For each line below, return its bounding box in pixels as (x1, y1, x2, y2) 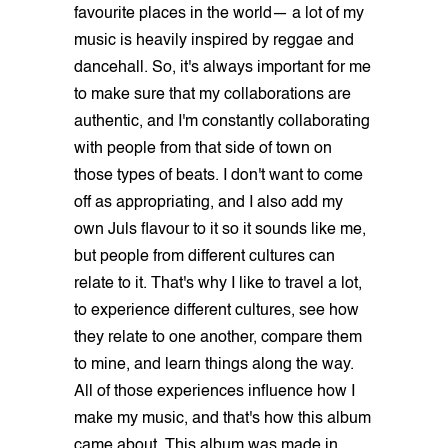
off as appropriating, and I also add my (74, 194, 343, 211)
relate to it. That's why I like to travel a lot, (74, 275, 362, 292)
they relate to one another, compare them (74, 329, 362, 346)
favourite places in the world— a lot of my (74, 5, 364, 22)
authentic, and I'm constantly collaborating (74, 113, 370, 130)
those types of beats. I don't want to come (74, 167, 363, 184)
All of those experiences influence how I (74, 383, 355, 400)
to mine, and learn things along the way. (74, 356, 354, 373)
